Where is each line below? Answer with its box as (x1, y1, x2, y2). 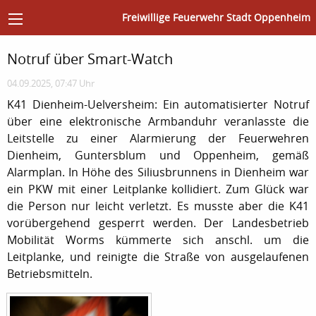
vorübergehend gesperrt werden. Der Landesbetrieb (7, 214, 309, 231)
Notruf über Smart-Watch (7, 49, 173, 68)
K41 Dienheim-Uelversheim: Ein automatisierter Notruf (7, 96, 309, 112)
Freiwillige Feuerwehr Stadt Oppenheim (122, 11, 310, 25)
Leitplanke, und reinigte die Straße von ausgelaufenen (7, 248, 309, 265)
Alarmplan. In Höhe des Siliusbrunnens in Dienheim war (7, 164, 309, 180)
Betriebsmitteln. (7, 265, 92, 281)
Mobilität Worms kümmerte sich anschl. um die (7, 231, 309, 248)
